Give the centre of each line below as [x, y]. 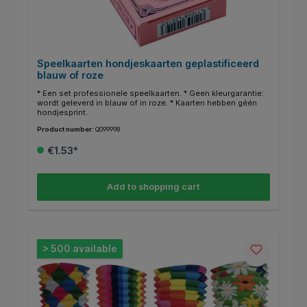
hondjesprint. [62, 112]
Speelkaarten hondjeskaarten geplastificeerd [148, 63]
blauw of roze [70, 75]
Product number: [66, 129]
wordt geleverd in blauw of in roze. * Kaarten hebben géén [147, 102]
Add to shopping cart [153, 187]
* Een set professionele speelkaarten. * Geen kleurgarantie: [150, 93]
